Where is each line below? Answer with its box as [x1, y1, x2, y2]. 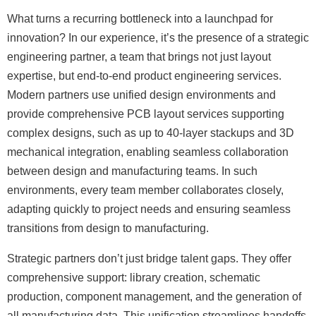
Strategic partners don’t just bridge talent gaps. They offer [7, 253, 291, 265]
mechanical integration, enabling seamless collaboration [7, 146, 288, 158]
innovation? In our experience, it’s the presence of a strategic [7, 32, 309, 44]
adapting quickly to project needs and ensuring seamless [7, 203, 291, 215]
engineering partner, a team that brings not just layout [7, 51, 271, 63]
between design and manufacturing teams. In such [7, 165, 257, 177]
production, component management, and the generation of [7, 291, 301, 303]
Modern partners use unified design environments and [7, 89, 276, 101]
